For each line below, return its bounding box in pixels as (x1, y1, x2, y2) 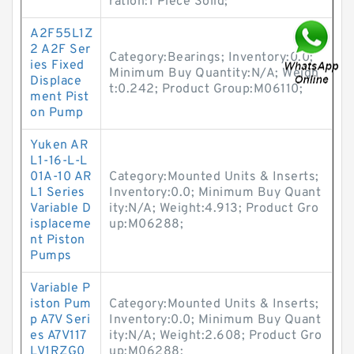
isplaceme (30, 217, 92, 232)
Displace (30, 73, 81, 89)
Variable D (30, 201, 91, 217)
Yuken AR (30, 137, 88, 153)
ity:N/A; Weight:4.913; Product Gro (109, 201, 318, 217)
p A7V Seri (30, 312, 90, 328)
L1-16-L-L (30, 153, 88, 169)
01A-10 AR (30, 169, 92, 185)
